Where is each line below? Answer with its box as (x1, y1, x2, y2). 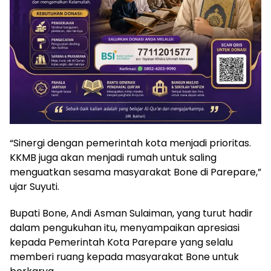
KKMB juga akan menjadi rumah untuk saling (10, 150, 217, 165)
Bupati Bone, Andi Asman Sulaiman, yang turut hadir (10, 206, 253, 220)
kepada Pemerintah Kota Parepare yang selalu (10, 235, 233, 249)
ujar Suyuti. (10, 179, 59, 194)
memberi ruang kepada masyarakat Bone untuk (10, 249, 239, 264)
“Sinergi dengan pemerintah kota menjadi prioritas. (10, 135, 251, 150)
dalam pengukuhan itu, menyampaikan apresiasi (10, 220, 240, 235)
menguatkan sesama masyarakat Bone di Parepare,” (10, 165, 261, 179)
